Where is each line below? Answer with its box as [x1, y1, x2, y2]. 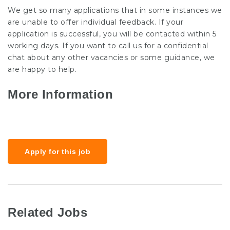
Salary [8, 110, 35, 120]
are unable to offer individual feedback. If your [8, 17, 183, 27]
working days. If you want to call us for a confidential [8, 41, 208, 50]
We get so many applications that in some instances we [8, 6, 222, 15]
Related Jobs [8, 205, 87, 219]
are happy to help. [8, 65, 76, 74]
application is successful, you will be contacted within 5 [8, 29, 217, 39]
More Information [8, 87, 113, 101]
